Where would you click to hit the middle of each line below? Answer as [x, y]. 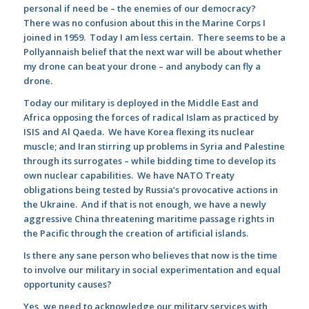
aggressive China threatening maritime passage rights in [149, 218]
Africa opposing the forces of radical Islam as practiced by [151, 117]
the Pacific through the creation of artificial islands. [136, 233]
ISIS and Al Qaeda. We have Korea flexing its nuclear [139, 131]
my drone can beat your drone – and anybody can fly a [142, 66]
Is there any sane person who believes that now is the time [150, 255]
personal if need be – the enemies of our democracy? [140, 8]
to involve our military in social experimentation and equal [152, 269]
